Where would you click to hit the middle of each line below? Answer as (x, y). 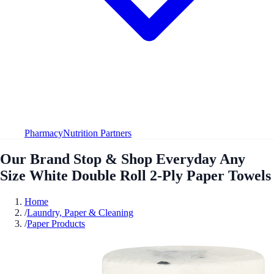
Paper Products (56, 223)
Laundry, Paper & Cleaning (80, 212)
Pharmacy (44, 133)
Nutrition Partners (97, 133)
